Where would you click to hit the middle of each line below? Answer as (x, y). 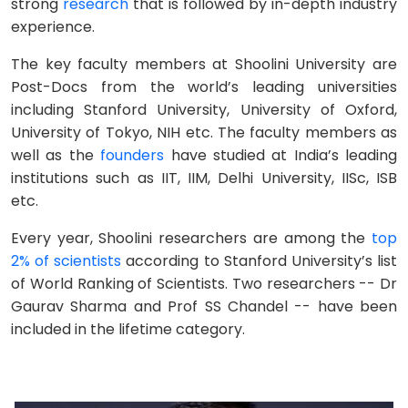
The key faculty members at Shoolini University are (204, 64)
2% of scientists (66, 261)
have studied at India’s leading (280, 155)
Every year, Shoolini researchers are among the (191, 238)
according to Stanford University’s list (260, 261)
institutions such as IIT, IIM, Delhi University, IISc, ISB (204, 178)
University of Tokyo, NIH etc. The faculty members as (204, 133)
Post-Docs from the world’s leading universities (204, 87)
